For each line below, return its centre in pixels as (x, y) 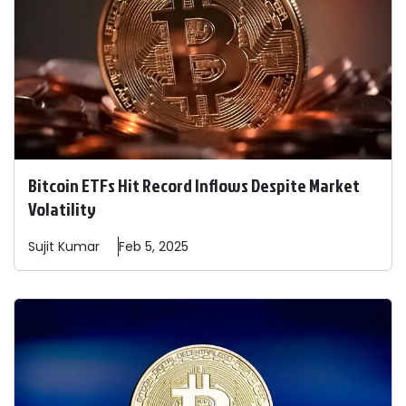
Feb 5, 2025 (154, 247)
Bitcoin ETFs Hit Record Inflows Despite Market (194, 185)
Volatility (62, 209)
